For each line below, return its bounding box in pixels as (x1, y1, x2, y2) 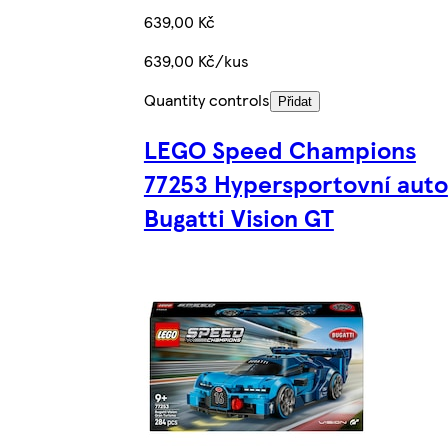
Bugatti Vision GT (143, 200, 334, 235)
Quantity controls (143, 88, 270, 112)
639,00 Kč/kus (143, 49, 249, 73)
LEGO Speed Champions (143, 132, 416, 167)
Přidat (277, 94, 312, 110)
